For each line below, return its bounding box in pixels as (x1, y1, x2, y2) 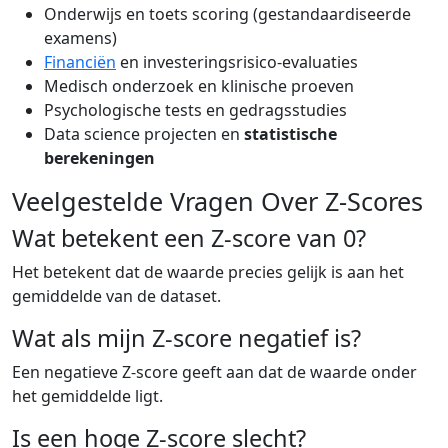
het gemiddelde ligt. (12, 384, 163, 407)
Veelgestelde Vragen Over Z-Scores (12, 183, 423, 218)
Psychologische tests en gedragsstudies (44, 98, 347, 121)
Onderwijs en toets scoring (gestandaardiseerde (44, 2, 411, 25)
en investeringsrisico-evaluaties (116, 50, 358, 73)
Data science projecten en (44, 122, 244, 145)
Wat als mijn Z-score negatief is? (12, 321, 361, 354)
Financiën (44, 50, 116, 73)
